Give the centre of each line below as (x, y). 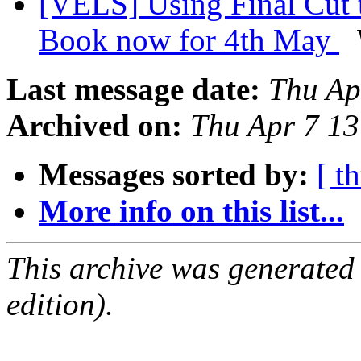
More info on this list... (191, 211)
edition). (60, 305)
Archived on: (94, 126)
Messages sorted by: (174, 175)
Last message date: (133, 89)
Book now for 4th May (189, 40)
